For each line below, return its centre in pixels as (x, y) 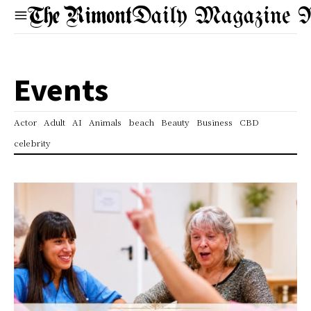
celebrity (32, 143)
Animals (105, 122)
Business (215, 122)
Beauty (175, 122)
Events (61, 89)
